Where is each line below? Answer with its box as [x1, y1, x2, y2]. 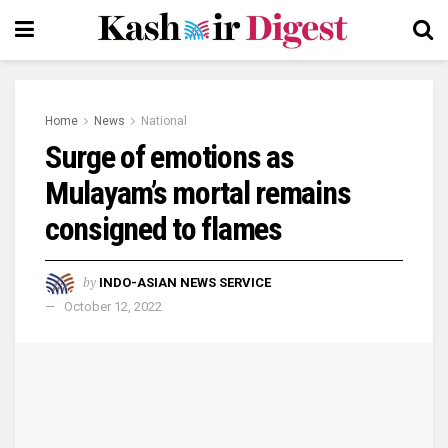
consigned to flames [45, 210, 282, 248]
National [141, 114, 187, 128]
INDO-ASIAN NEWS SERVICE [99, 274, 271, 290]
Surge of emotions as [45, 138, 294, 176]
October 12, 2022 [64, 298, 162, 314]
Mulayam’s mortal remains [45, 174, 351, 212]
